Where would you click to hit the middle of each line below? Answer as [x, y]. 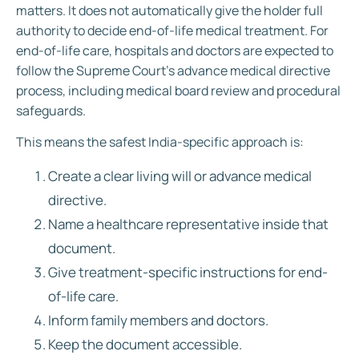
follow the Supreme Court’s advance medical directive [173, 70]
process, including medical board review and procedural [178, 90]
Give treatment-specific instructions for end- [188, 272]
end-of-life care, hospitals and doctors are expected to [175, 50]
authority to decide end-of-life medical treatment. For [172, 30]
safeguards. [51, 110]
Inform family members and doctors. [158, 320]
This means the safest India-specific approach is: [160, 142]
